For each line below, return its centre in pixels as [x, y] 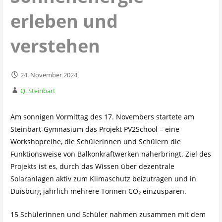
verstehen [55, 46]
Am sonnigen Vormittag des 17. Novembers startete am [102, 117]
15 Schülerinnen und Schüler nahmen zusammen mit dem [108, 215]
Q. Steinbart [38, 90]
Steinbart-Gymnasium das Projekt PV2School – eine [95, 129]
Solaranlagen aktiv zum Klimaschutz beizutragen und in [103, 179]
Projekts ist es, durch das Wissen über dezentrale [92, 166]
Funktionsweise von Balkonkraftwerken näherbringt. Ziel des [111, 154]
